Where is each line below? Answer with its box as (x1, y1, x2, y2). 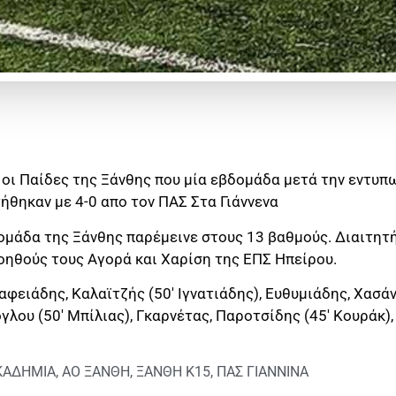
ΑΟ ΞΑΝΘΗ (62, 363, 130, 381)
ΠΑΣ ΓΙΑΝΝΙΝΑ (217, 363, 308, 381)
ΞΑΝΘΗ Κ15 (136, 363, 210, 381)
